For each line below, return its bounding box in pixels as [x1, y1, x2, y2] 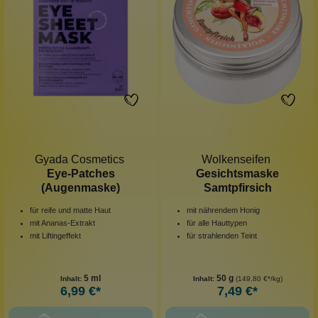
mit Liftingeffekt [30, 231, 81, 240]
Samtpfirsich [203, 181, 272, 194]
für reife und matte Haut [30, 205, 111, 214]
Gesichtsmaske [196, 167, 279, 180]
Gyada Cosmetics [34, 153, 127, 165]
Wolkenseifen [202, 153, 273, 165]
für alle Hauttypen [187, 218, 247, 227]
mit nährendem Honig [187, 205, 260, 214]
